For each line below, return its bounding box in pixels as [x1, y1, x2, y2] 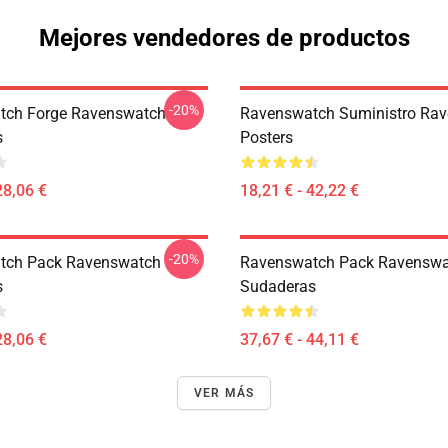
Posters [240, 128, 293, 147]
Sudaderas [240, 277, 316, 296]
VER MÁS [193, 386, 255, 400]
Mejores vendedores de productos [38, 24, 410, 52]
